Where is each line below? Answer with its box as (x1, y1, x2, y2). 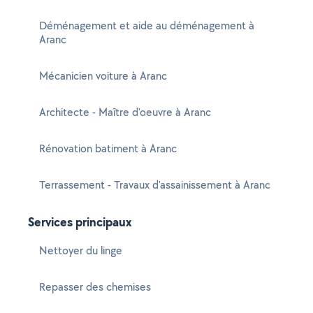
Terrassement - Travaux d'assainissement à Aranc (39, 177, 270, 192)
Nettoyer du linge (39, 243, 122, 258)
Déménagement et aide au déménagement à (39, 18, 254, 33)
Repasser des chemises (39, 279, 151, 294)
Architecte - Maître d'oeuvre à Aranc (39, 105, 211, 119)
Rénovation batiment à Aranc (39, 141, 177, 156)
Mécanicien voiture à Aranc (39, 68, 167, 83)
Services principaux (28, 213, 132, 231)
